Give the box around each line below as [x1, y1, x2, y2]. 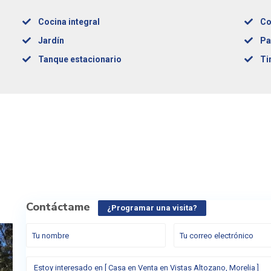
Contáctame [26, 200, 91, 214]
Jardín [38, 36, 65, 45]
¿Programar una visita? [107, 203, 198, 212]
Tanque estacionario [38, 54, 122, 64]
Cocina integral [38, 17, 100, 27]
